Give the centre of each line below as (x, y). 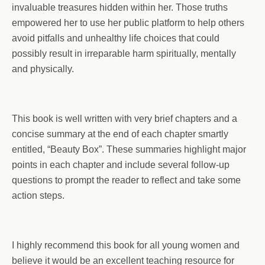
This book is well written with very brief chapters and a (125, 118)
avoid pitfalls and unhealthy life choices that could (116, 38)
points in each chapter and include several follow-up (121, 164)
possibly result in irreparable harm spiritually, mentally (124, 53)
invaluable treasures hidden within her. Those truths (120, 7)
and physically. (43, 69)
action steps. (38, 195)
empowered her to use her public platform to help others (128, 22)
